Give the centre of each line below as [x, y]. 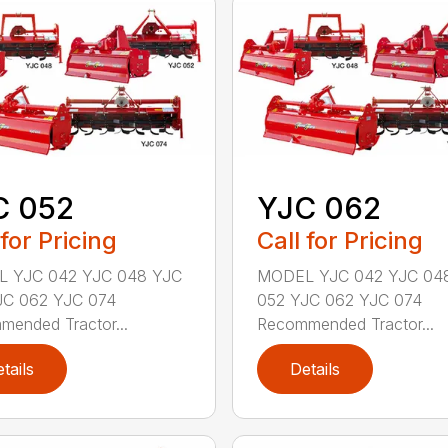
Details [314, 369]
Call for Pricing [339, 241]
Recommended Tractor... [345, 324]
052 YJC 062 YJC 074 [339, 300]
